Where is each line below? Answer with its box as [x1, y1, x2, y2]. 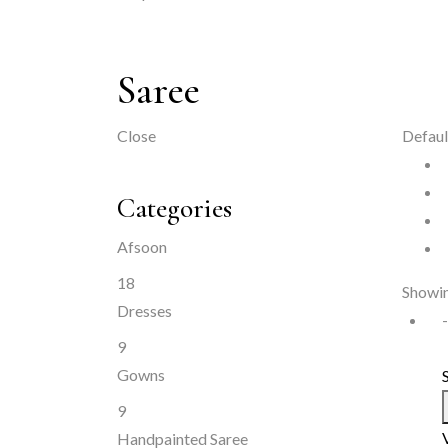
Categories [117, 191, 232, 225]
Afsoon [117, 237, 167, 256]
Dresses [117, 301, 172, 320]
